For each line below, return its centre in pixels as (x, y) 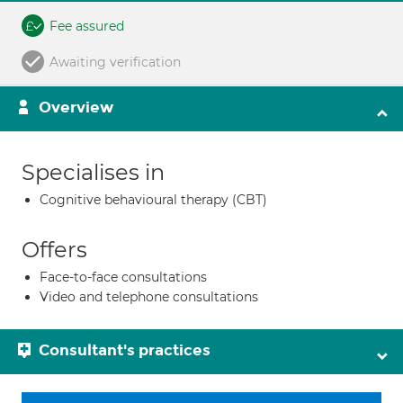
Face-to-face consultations (123, 277)
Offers (54, 250)
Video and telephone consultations (149, 297)
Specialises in (93, 172)
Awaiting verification (115, 62)
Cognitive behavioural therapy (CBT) (153, 200)
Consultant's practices (125, 350)
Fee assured (87, 26)
